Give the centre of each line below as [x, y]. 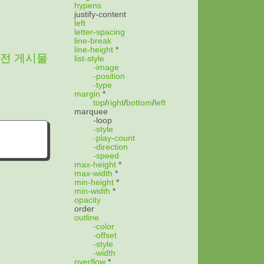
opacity [88, 200]
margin [87, 94]
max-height [95, 164]
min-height [94, 182]
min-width [92, 191]
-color [104, 226]
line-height [94, 49]
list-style [89, 58]
